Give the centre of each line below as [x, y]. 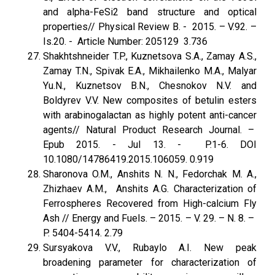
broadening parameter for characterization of [150, 262]
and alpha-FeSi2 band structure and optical [150, 12]
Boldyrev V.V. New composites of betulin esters [150, 100]
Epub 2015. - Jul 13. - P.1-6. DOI [150, 145]
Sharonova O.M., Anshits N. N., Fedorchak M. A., [150, 174]
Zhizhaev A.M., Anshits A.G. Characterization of [150, 189]
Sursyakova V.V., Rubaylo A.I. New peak [150, 248]
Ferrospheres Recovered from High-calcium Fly [150, 203]
